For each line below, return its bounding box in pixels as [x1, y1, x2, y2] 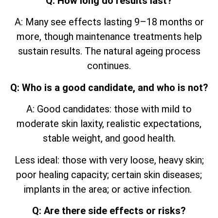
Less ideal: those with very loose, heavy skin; [14, 154, 204, 166]
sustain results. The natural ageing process [18, 45, 200, 57]
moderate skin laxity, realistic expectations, [17, 118, 201, 130]
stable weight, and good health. [42, 132, 176, 145]
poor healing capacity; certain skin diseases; [16, 168, 202, 181]
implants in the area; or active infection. [24, 183, 194, 195]
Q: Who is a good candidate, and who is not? [10, 81, 208, 93]
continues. [87, 60, 131, 72]
